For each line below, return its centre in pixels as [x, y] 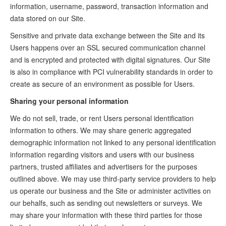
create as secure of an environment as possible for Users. [102, 84]
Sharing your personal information [69, 101]
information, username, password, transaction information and [109, 6]
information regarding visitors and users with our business [102, 154]
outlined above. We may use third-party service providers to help [113, 179]
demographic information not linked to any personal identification [113, 142]
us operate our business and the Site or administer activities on [110, 191]
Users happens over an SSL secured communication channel [108, 47]
